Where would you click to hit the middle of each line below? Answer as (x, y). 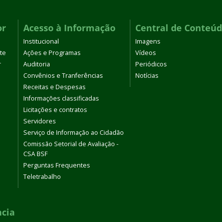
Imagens (148, 41)
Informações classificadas (61, 98)
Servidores (40, 121)
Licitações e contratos (55, 110)
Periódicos (151, 64)
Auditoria (37, 64)
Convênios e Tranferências (63, 76)
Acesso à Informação (69, 28)
